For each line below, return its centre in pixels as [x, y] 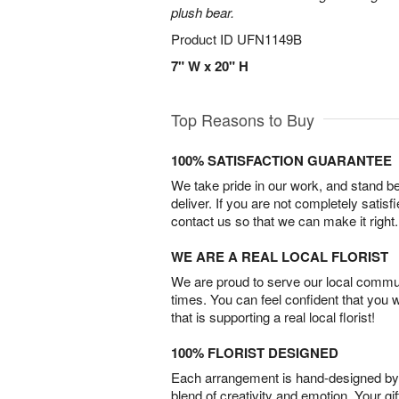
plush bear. [203, 12]
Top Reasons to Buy [243, 119]
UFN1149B [269, 39]
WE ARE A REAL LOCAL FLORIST [280, 256]
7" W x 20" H [210, 66]
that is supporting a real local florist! [273, 317]
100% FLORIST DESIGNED [255, 353]
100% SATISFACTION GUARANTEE [281, 160]
